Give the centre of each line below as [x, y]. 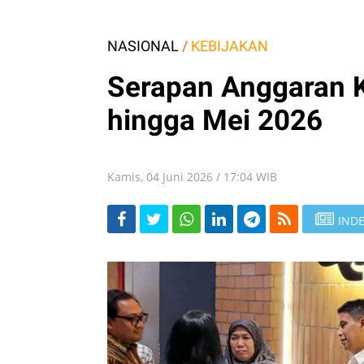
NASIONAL [143, 46]
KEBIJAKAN [230, 46]
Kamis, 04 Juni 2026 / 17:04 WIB [192, 177]
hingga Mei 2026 [215, 121]
